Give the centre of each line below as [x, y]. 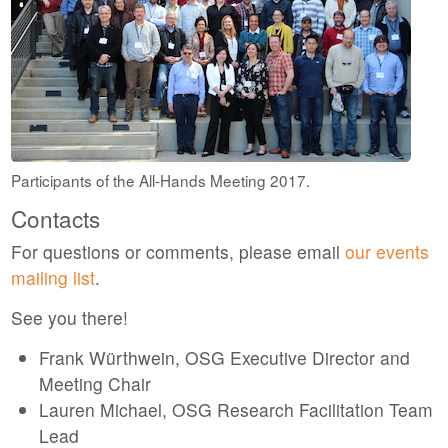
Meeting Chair [94, 383]
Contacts [55, 217]
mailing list [52, 277]
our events [386, 251]
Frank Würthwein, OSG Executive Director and [224, 357]
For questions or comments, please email [177, 251]
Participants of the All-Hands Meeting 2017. [160, 179]
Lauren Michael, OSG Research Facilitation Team [235, 409]
